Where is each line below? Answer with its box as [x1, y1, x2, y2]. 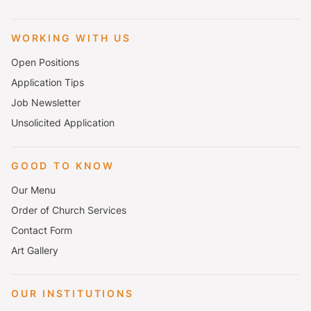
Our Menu [11, 184, 56, 196]
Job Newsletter [11, 96, 81, 108]
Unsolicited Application [11, 117, 115, 128]
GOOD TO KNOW [11, 160, 115, 171]
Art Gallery [11, 244, 58, 256]
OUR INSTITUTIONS [11, 287, 134, 299]
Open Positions [11, 56, 79, 68]
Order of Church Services [11, 204, 126, 216]
